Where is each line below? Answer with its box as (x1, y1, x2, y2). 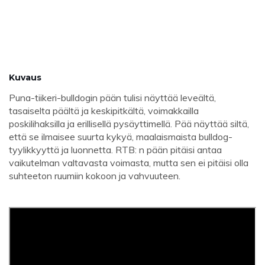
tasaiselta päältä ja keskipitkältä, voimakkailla (9, 105, 199, 117)
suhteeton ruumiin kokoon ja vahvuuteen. (9, 170, 180, 182)
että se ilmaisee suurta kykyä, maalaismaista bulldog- (9, 131, 232, 143)
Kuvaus (9, 72, 41, 83)
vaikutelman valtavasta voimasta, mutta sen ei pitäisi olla (9, 157, 248, 169)
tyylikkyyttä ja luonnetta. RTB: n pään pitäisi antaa (9, 144, 222, 156)
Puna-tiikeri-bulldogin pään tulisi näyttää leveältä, (9, 92, 216, 104)
